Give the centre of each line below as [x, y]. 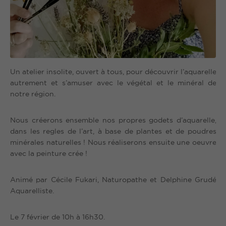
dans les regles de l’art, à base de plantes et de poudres [113, 131]
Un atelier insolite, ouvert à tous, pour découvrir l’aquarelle [113, 72]
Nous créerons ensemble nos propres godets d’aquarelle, [113, 120]
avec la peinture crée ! [49, 153]
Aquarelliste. [32, 191]
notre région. [33, 94]
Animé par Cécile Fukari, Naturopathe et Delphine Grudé [113, 180]
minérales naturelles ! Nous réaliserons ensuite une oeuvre [113, 142]
